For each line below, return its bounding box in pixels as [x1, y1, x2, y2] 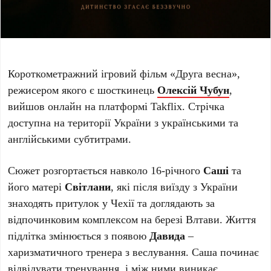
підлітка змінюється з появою [8, 228, 150, 243]
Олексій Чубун [157, 82, 230, 97]
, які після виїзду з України [111, 179, 238, 194]
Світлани [65, 179, 111, 194]
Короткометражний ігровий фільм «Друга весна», [8, 66, 241, 81]
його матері [8, 179, 65, 194]
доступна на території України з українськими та [8, 115, 239, 130]
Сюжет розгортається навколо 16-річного [8, 163, 204, 178]
